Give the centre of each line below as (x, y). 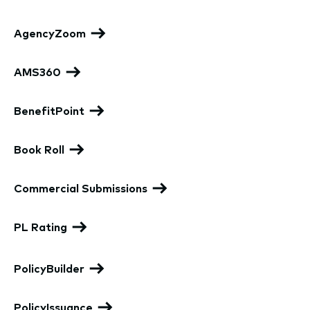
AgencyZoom (50, 33)
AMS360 (37, 72)
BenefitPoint (49, 110)
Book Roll (39, 149)
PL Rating (40, 227)
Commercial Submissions (81, 188)
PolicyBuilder (49, 268)
